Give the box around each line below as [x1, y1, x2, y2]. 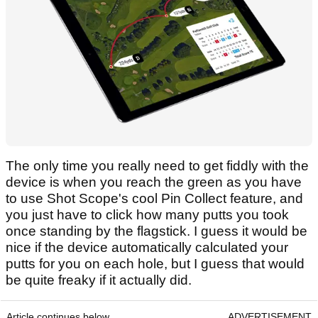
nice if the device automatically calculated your [6, 240, 288, 256]
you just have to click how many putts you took [6, 207, 289, 223]
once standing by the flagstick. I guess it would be [6, 224, 307, 239]
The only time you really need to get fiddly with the [6, 158, 309, 174]
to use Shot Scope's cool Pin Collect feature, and [6, 191, 303, 207]
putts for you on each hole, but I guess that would [6, 256, 305, 272]
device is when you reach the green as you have [6, 175, 302, 190]
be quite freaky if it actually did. [6, 273, 195, 288]
